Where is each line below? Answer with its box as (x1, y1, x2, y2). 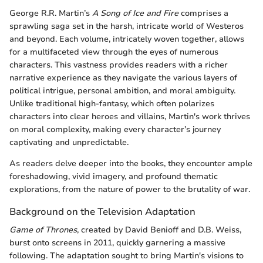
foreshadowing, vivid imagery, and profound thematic (9, 170, 218, 182)
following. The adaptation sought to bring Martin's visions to (9, 249, 244, 261)
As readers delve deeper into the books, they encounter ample (9, 157, 252, 169)
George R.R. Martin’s (9, 7, 92, 19)
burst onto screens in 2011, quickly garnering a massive (9, 237, 225, 248)
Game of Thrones (9, 224, 77, 235)
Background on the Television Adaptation (9, 204, 195, 218)
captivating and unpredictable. (9, 136, 129, 148)
